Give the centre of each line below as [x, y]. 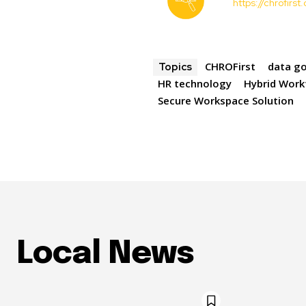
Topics [176, 67]
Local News [105, 255]
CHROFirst [231, 67]
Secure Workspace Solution [226, 101]
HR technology [195, 84]
